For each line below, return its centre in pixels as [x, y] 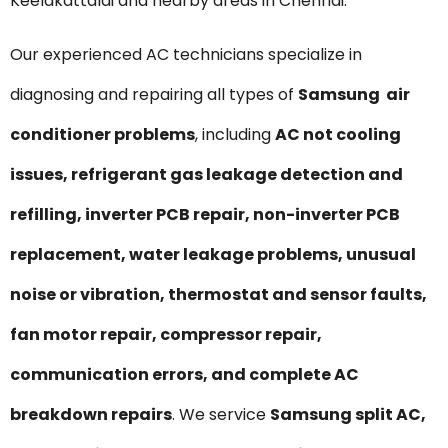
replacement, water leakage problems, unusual [213, 254]
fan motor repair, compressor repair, [166, 334]
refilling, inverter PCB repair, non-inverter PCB [205, 214]
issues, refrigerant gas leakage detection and [206, 174]
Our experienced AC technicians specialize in [186, 54]
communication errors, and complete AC [184, 374]
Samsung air [354, 94]
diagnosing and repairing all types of [154, 94]
